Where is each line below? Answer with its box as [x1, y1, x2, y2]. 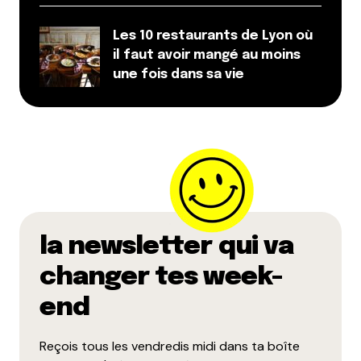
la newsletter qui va [39, 234, 293, 261]
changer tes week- [39, 264, 282, 292]
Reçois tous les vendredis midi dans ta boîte [39, 338, 300, 355]
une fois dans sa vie [113, 68, 244, 82]
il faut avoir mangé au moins [113, 48, 301, 63]
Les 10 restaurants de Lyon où [113, 29, 313, 44]
